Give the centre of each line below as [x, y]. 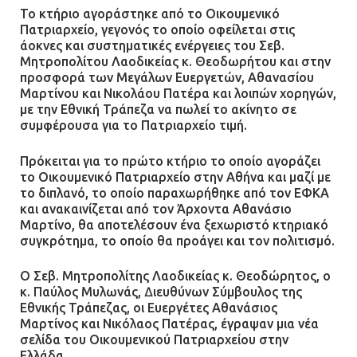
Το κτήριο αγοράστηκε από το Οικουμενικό [150, 14]
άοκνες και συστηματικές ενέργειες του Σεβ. [152, 46]
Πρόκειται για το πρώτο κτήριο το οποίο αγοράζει [170, 161]
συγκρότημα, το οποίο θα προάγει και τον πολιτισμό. [177, 240]
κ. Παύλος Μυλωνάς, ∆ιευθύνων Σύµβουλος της [161, 292]
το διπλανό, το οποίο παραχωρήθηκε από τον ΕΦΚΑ [175, 192]
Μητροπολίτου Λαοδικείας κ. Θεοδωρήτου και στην [175, 62]
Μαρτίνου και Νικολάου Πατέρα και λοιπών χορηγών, [178, 94]
